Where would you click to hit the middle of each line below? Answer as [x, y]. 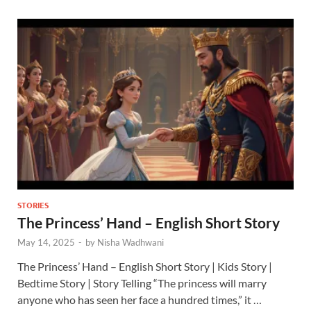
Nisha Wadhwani [131, 242]
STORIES [33, 204]
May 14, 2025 [46, 242]
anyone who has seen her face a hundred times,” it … [140, 299]
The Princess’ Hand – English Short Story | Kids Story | [145, 266]
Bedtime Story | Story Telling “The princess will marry [142, 283]
